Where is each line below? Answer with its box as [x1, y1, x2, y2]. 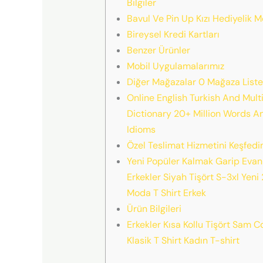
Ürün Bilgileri [126, 202, 181, 215]
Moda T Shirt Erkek [126, 186, 206, 199]
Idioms [126, 123, 156, 136]
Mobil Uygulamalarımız [126, 59, 224, 72]
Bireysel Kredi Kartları [126, 28, 220, 41]
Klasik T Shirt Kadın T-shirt [126, 234, 240, 247]
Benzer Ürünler [126, 43, 190, 56]
